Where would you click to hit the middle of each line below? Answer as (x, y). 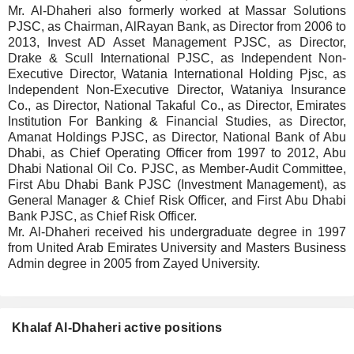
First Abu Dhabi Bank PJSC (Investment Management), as (177, 185)
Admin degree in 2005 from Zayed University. (134, 264)
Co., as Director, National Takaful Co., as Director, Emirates (177, 105)
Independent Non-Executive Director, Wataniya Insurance (177, 90)
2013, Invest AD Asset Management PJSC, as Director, (177, 42)
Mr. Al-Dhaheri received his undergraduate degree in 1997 (177, 232)
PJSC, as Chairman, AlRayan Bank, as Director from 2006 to (177, 26)
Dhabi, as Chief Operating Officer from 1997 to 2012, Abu (177, 153)
